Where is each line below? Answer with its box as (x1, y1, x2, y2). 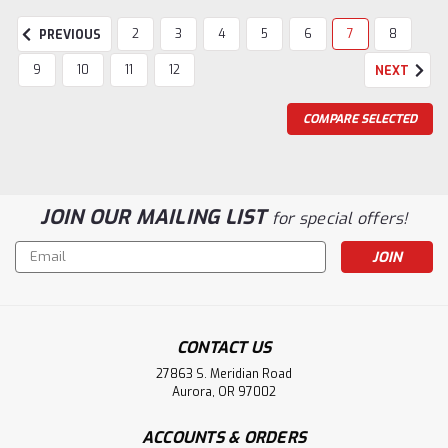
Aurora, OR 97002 (172, 383, 276, 400)
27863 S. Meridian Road (156, 365, 292, 382)
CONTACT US (176, 336, 272, 358)
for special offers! (271, 207, 408, 229)
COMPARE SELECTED (303, 110, 417, 127)
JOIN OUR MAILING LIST (40, 203, 272, 231)
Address (15, 262, 70, 282)
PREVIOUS (36, 27, 101, 44)
